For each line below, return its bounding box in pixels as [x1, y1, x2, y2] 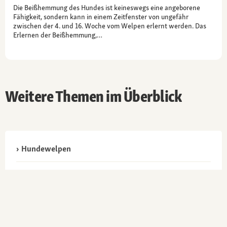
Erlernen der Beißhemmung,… [13, 30, 102, 40]
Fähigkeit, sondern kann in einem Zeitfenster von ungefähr [13, 12, 188, 21]
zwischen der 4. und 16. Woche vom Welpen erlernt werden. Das [13, 21, 206, 30]
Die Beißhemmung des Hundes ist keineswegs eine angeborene [13, 3, 200, 12]
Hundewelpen [21, 143, 71, 154]
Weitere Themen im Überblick [5, 85, 182, 107]
